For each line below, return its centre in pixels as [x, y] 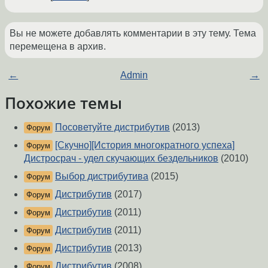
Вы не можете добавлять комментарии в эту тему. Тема [133, 33]
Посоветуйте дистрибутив [112, 127]
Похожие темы [63, 103]
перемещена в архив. [58, 47]
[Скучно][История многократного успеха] [145, 145]
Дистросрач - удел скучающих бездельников [121, 159]
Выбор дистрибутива [102, 176]
